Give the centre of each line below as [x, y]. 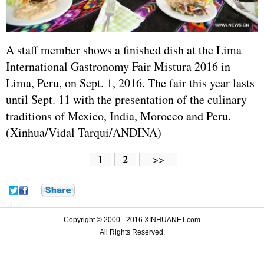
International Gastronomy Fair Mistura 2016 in [118, 67]
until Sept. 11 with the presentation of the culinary [126, 100]
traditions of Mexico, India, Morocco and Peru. [118, 116]
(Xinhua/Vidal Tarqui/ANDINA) [84, 133]
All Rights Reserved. [132, 232]
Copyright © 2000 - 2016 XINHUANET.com [132, 220]
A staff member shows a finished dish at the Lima [124, 50]
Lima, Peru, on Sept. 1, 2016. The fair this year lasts [130, 83]
